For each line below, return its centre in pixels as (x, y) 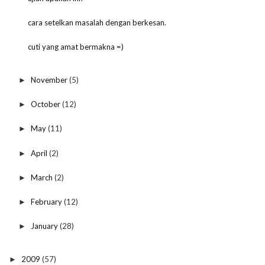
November (50, 80)
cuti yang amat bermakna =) (76, 47)
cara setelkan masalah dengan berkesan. (97, 23)
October (46, 104)
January (45, 226)
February (47, 202)
